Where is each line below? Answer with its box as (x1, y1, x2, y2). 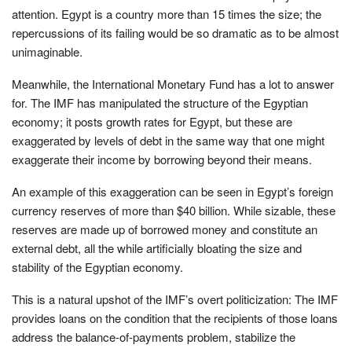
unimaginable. (12, 42, 82, 60)
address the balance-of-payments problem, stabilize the (12, 328, 295, 345)
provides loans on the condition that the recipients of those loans (12, 309, 338, 326)
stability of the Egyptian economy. (12, 258, 183, 275)
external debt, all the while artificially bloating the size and (12, 239, 302, 256)
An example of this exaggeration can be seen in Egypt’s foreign (12, 182, 333, 200)
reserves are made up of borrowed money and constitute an (12, 220, 317, 237)
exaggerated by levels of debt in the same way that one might (12, 131, 324, 148)
